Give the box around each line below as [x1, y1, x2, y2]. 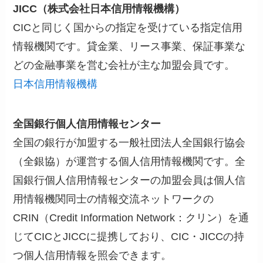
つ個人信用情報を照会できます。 [13, 249, 172, 262]
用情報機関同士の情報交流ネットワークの [13, 193, 214, 205]
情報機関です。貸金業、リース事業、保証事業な [13, 41, 246, 53]
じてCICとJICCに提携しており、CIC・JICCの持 [13, 231, 245, 243]
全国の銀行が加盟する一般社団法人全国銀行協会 [13, 137, 246, 149]
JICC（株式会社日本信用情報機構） [13, 3, 186, 15]
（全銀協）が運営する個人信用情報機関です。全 [13, 156, 246, 168]
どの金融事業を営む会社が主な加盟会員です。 [13, 59, 235, 72]
